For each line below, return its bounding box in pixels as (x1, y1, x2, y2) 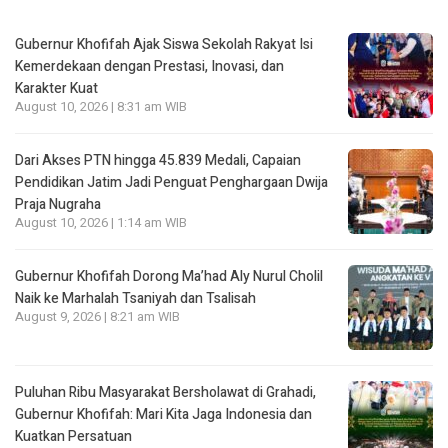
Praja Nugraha (15, 193, 101, 215)
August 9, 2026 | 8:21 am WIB (15, 307, 180, 326)
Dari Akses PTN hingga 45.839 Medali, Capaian (15, 149, 301, 171)
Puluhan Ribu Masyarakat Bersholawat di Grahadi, (15, 381, 316, 403)
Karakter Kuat (15, 77, 98, 99)
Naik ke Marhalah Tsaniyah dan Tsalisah (15, 287, 256, 309)
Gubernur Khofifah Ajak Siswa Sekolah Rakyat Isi (15, 33, 313, 55)
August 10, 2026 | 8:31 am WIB (15, 97, 187, 116)
